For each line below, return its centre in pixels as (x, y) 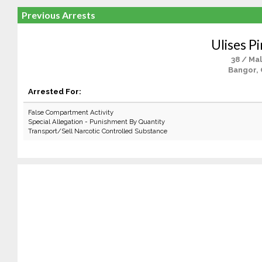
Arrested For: (54, 91)
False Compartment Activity (70, 112)
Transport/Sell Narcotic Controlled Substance (97, 131)
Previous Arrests (58, 15)
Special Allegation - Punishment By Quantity (96, 122)
